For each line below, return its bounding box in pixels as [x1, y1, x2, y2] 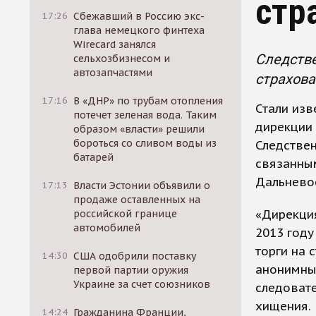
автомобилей [73, 221, 141, 234]
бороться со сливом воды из [73, 137, 217, 150]
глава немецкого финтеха [73, 24, 205, 37]
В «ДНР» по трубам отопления [73, 95, 224, 107]
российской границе [73, 207, 178, 220]
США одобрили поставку [73, 250, 197, 262]
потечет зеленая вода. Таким [73, 109, 217, 121]
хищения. [255, 298, 311, 314]
